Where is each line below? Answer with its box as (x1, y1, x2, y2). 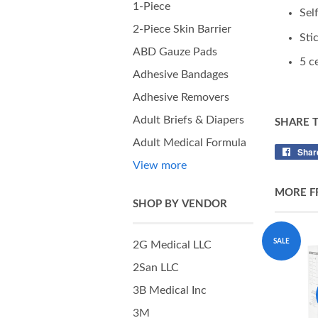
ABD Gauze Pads (133, 46, 217, 57)
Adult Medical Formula (133, 137, 246, 148)
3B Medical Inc (133, 285, 207, 296)
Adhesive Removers (133, 92, 229, 103)
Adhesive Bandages (133, 69, 229, 80)
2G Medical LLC (133, 239, 212, 251)
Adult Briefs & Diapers (133, 114, 244, 126)
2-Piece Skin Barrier (133, 23, 231, 35)
